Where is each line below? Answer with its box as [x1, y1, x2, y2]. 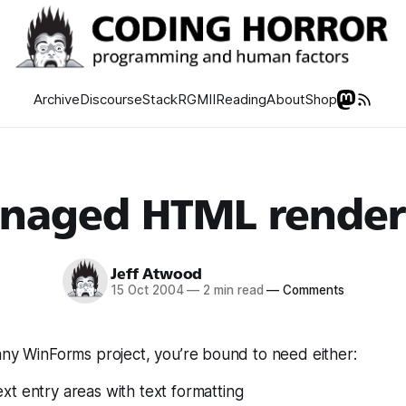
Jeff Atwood [111, 265, 203, 283]
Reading [215, 91, 266, 108]
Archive [33, 91, 80, 108]
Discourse [79, 91, 142, 108]
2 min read [199, 282, 264, 297]
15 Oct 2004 [111, 282, 184, 297]
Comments [279, 282, 344, 297]
